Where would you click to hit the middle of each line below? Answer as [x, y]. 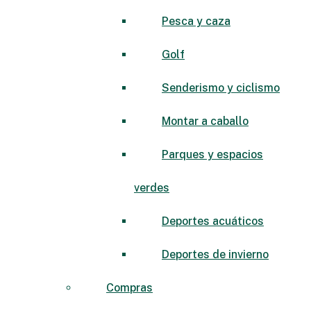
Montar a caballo [205, 121]
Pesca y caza [196, 21]
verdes [152, 187]
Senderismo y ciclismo [221, 87]
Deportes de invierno [215, 254]
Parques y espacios [212, 154]
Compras [129, 287]
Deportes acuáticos [213, 221]
